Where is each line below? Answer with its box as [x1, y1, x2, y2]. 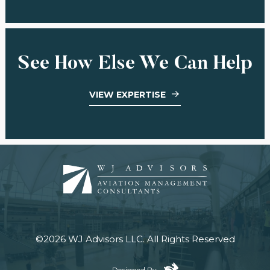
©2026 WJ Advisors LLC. [35, 233, 147, 245]
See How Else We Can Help [17, 54, 253, 75]
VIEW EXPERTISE [89, 89, 166, 101]
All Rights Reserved [146, 233, 235, 245]
